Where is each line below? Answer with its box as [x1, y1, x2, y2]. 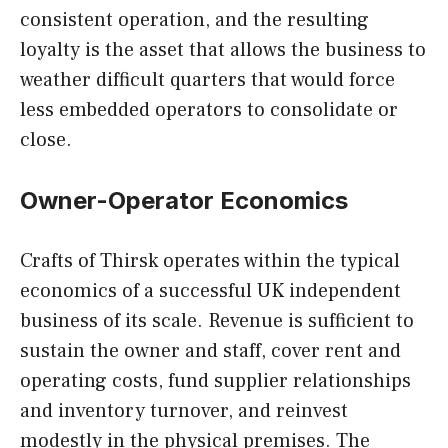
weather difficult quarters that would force [20, 67, 395, 94]
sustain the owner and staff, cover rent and [20, 338, 401, 365]
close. [20, 127, 72, 154]
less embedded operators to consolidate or [20, 97, 398, 124]
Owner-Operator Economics [20, 186, 348, 216]
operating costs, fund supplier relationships [20, 368, 411, 395]
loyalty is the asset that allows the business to [20, 37, 426, 64]
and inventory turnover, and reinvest [20, 398, 348, 425]
